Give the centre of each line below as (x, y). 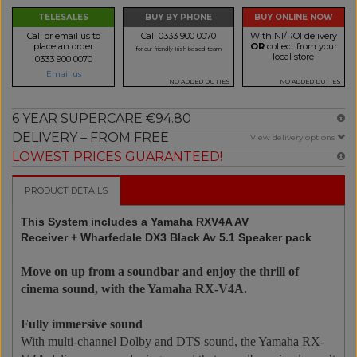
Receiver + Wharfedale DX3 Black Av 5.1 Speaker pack (166, 237)
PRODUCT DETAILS (66, 190)
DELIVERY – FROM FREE (90, 137)
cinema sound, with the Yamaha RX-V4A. (134, 288)
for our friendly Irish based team (178, 49)
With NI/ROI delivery (293, 35)
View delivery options (294, 137)
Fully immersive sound (82, 324)
